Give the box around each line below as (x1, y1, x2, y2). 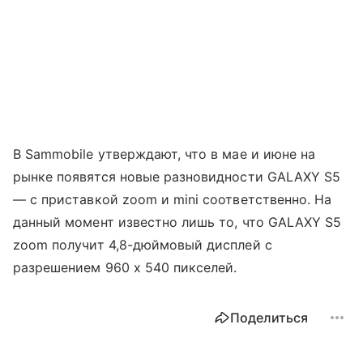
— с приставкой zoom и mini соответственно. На (13, 190, 332, 207)
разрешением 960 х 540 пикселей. (13, 258, 237, 275)
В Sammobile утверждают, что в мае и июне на (13, 145, 316, 162)
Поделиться (230, 309, 308, 326)
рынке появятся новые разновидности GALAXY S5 (13, 168, 341, 185)
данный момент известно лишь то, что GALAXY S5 (13, 213, 342, 230)
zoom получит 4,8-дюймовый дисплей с (13, 236, 272, 253)
